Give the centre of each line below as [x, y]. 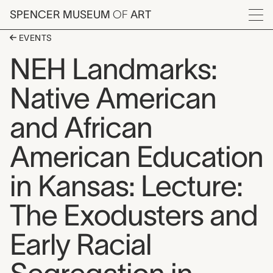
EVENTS [34, 38]
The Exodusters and [134, 215]
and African [81, 127]
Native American [113, 98]
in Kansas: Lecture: [126, 186]
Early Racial [80, 244]
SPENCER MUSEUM [61, 15]
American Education [136, 157]
